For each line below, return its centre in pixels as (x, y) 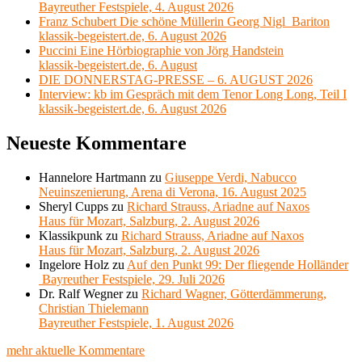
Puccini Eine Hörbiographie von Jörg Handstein (161, 51)
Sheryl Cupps (74, 207)
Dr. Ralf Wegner (81, 294)
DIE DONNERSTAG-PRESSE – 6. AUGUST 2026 (176, 80)
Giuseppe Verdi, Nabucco (231, 178)
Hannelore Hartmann (93, 178)
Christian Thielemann (94, 309)
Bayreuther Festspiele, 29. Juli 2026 (132, 280)
